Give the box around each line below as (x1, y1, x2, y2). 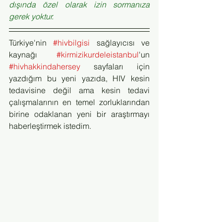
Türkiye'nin (9, 38, 54, 48)
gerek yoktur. (9, 11, 54, 21)
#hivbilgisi (53, 38, 90, 48)
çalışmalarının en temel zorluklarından (9, 97, 150, 107)
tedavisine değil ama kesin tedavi (9, 85, 150, 95)
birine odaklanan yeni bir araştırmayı (9, 109, 150, 119)
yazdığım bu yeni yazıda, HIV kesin (9, 73, 150, 83)
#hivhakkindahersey (9, 61, 80, 71)
